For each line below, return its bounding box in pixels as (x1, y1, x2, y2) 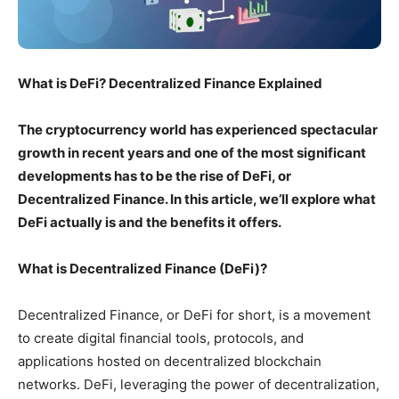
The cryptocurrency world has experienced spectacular (18, 120, 378, 138)
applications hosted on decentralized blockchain (18, 352, 322, 370)
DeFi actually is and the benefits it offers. (18, 213, 281, 231)
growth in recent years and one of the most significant (18, 143, 366, 161)
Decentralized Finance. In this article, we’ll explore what (18, 190, 376, 208)
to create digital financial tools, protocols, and (18, 329, 304, 346)
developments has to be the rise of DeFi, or (18, 167, 291, 184)
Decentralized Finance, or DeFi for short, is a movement (18, 305, 370, 323)
